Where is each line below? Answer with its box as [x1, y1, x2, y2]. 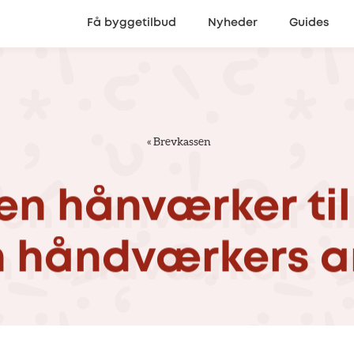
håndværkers [17, 240, 310, 280]
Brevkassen [153, 135, 211, 148]
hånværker [57, 189, 297, 228]
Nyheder [208, 18, 258, 28]
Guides [289, 18, 329, 28]
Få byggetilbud [87, 18, 176, 28]
